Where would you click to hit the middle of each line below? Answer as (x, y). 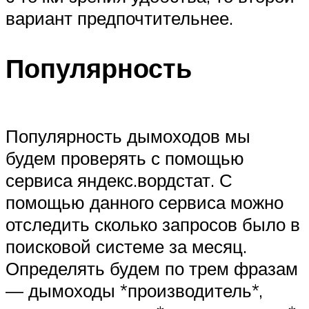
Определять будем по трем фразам (152, 268)
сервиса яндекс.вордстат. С (119, 180)
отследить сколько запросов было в (153, 224)
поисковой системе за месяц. (126, 246)
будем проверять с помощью (125, 158)
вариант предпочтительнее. (119, 18)
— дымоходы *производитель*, (134, 290)
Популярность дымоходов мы (128, 136)
